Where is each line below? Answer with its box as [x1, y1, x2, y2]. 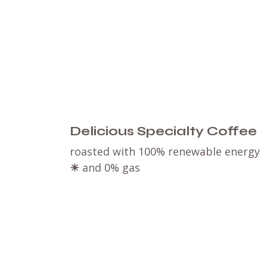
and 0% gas [82, 160, 140, 175]
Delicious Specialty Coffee [70, 123, 257, 139]
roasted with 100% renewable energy [70, 144, 260, 159]
